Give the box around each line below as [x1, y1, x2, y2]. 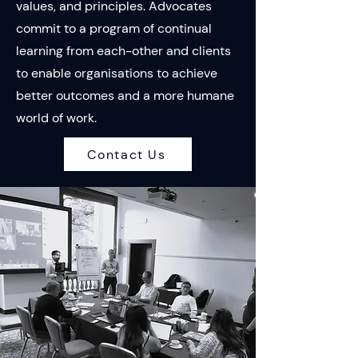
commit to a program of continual [16, 20, 212, 37]
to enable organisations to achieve [16, 65, 217, 82]
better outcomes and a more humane [16, 87, 234, 104]
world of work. [16, 109, 97, 126]
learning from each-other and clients [16, 42, 231, 59]
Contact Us [86, 145, 166, 163]
